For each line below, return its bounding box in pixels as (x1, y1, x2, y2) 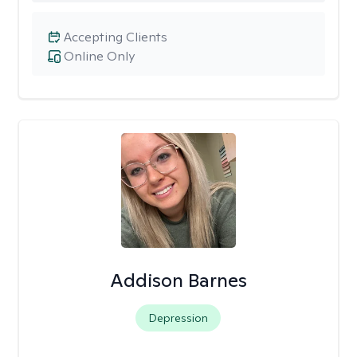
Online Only (64, 48, 135, 65)
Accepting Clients (64, 29, 167, 45)
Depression (148, 311, 209, 325)
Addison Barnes (109, 268, 247, 292)
